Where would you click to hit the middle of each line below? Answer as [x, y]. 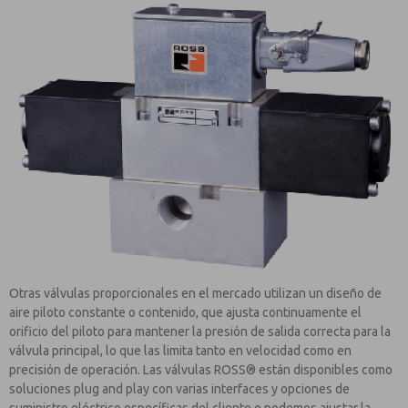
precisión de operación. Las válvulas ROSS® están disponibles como [201, 369]
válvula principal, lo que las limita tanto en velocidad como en [180, 350]
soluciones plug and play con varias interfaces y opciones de [179, 388]
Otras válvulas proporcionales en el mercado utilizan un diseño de [195, 293]
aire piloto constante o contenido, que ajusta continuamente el [185, 312]
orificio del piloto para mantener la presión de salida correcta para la [200, 331]
